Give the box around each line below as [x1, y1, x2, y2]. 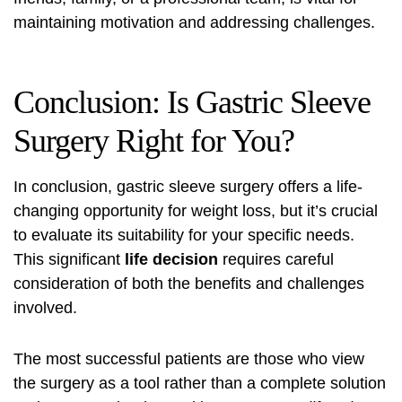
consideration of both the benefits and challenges [13, 275, 364, 293]
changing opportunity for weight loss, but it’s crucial [13, 202, 378, 221]
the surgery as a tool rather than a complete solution [13, 374, 386, 393]
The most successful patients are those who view [13, 350, 364, 369]
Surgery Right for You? [13, 123, 294, 160]
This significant [13, 250, 125, 269]
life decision [125, 250, 218, 269]
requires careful [218, 250, 334, 269]
